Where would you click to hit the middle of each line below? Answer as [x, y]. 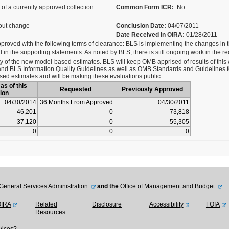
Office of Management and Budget [168, 186]
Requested [76, 89]
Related [46, 204]
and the [108, 186]
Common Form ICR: [145, 7]
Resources [50, 212]
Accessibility [166, 204]
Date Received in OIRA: [151, 35]
